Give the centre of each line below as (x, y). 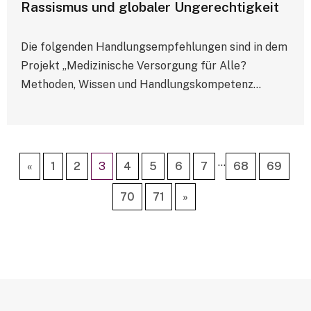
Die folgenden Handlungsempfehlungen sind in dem (154, 47)
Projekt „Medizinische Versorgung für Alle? (134, 65)
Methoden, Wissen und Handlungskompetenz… (141, 84)
